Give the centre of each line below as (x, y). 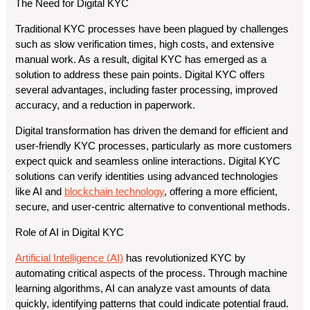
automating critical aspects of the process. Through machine (151, 273)
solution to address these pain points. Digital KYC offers (140, 74)
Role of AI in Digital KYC (70, 232)
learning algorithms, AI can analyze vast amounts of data (143, 288)
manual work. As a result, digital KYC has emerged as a (141, 59)
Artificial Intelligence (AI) (69, 258)
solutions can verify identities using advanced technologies (147, 176)
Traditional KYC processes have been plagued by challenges (152, 29)
